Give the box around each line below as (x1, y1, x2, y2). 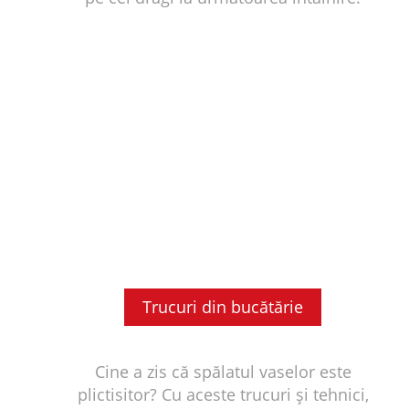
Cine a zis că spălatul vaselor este (94, 360, 351, 383)
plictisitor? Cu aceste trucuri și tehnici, (77, 383, 369, 405)
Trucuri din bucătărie (142, 295, 303, 318)
